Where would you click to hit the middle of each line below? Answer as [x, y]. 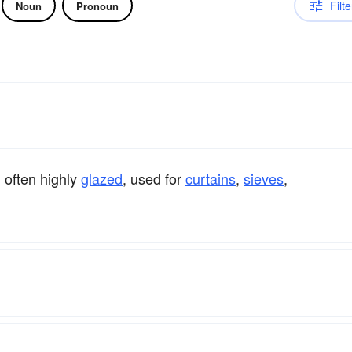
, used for [154, 179]
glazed [102, 179]
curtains [211, 179]
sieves [264, 179]
